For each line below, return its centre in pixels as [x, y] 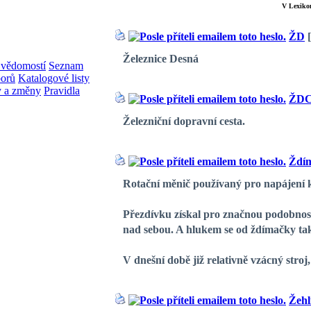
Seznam [66, 66]
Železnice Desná [161, 59]
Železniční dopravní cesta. [184, 121]
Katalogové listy [54, 78]
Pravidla [62, 91]
